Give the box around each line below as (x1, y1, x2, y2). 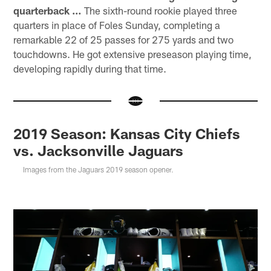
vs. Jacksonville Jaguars (13, 142, 184, 160)
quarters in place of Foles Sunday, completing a (13, 18, 221, 31)
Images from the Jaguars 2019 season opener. (23, 165, 174, 174)
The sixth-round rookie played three (82, 4, 238, 16)
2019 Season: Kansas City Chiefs (13, 125, 241, 143)
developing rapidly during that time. (13, 62, 167, 74)
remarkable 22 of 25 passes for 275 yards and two (13, 33, 234, 45)
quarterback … (13, 4, 82, 16)
